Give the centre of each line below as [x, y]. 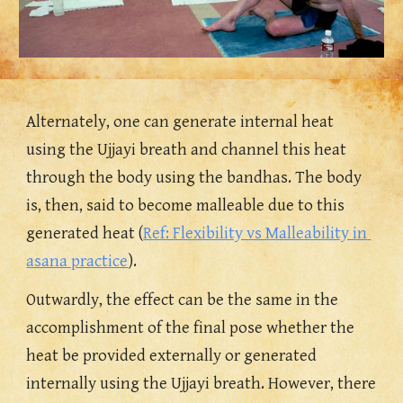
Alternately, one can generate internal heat [180, 122]
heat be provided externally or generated [172, 356]
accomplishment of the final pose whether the [191, 328]
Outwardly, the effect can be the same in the [183, 300]
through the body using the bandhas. [161, 178]
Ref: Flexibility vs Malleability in [255, 233]
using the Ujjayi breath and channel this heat [187, 150]
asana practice [77, 261]
